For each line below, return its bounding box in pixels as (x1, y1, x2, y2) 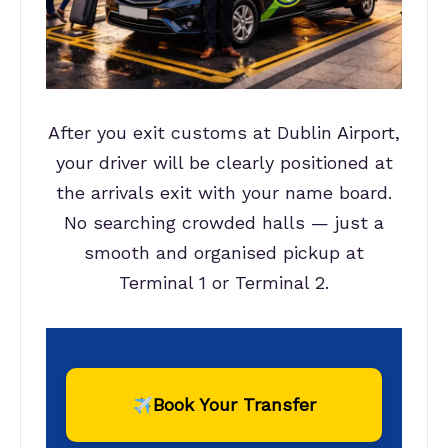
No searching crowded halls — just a (64, 212, 384, 234)
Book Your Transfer (152, 394, 316, 416)
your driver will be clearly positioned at (55, 152, 393, 174)
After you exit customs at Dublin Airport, (48, 122, 400, 144)
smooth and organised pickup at (84, 242, 364, 264)
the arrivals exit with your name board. (56, 182, 392, 204)
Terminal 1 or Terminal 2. (119, 272, 329, 294)
